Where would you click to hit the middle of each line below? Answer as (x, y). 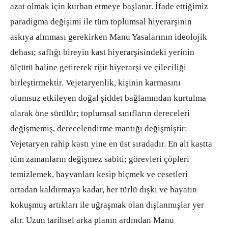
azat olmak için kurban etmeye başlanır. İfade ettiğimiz (109, 6)
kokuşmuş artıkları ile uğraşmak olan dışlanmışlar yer (107, 205)
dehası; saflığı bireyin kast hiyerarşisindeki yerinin (102, 52)
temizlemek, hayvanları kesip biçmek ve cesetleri (99, 174)
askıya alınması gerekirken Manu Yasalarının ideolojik (109, 37)
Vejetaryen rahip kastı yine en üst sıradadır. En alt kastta (111, 144)
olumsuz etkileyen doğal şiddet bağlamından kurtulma (108, 98)
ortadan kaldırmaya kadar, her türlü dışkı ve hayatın (104, 189)
